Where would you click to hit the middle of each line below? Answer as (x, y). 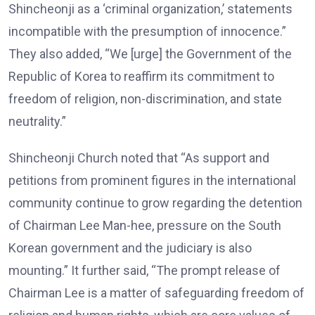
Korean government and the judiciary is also (130, 247)
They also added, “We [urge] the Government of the (150, 53)
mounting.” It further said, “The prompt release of (144, 270)
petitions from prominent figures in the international (152, 180)
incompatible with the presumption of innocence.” (147, 31)
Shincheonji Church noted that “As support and (139, 157)
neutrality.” (37, 121)
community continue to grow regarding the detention (155, 202)
